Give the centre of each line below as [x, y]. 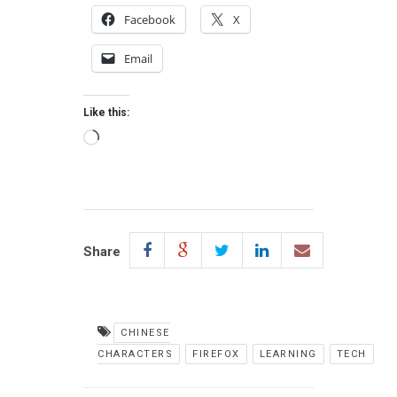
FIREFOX [216, 354]
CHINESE [145, 333]
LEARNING [288, 354]
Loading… [125, 138]
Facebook [150, 19]
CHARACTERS [135, 354]
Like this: [106, 113]
